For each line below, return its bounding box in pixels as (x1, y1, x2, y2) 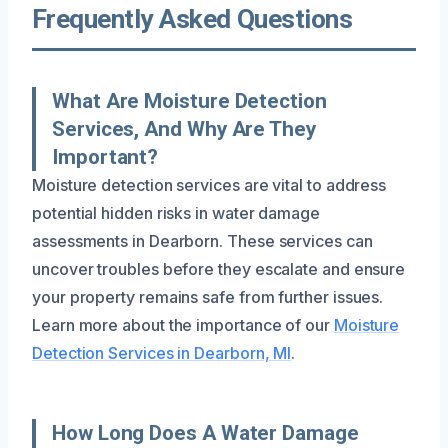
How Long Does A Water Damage (52, 420, 359, 445)
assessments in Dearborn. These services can (32, 230, 373, 251)
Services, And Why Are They (52, 116, 316, 141)
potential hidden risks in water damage (32, 202, 320, 223)
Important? (52, 144, 159, 169)
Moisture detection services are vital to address (32, 174, 387, 195)
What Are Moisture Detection (52, 88, 327, 113)
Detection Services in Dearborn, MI (32, 342, 292, 363)
